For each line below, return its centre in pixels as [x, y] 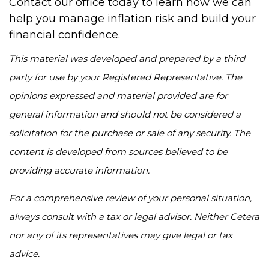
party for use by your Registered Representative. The [125, 77]
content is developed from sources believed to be [118, 152]
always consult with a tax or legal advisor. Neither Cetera [134, 216]
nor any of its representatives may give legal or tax [121, 235]
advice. [24, 254]
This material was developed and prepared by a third [127, 59]
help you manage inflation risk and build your [132, 19]
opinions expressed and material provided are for [118, 96]
